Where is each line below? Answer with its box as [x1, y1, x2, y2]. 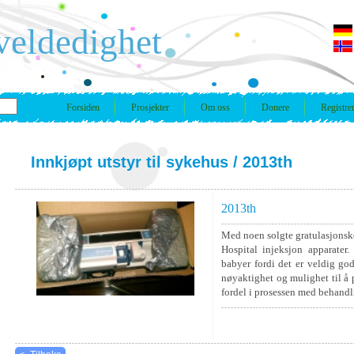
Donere [262, 102, 289, 113]
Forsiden [66, 102, 100, 113]
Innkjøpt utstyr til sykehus [31, 153, 228, 171]
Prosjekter [131, 102, 169, 113]
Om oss [201, 102, 230, 113]
